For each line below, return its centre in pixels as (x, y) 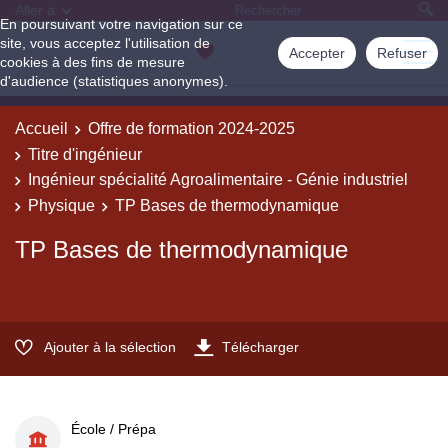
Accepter (317, 53)
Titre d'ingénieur (85, 154)
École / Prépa (113, 428)
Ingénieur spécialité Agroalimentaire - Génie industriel (218, 179)
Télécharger (260, 347)
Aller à (35, 10)
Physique (61, 205)
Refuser (402, 53)
